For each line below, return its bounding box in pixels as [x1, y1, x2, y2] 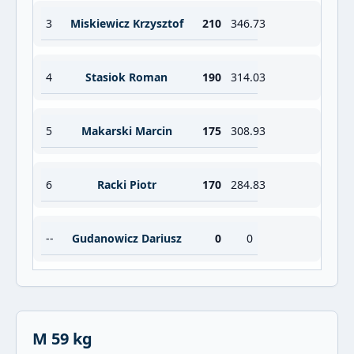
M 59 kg [32, 328, 92, 349]
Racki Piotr [96, 177, 156, 192]
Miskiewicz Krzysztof [70, 16, 183, 31]
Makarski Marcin [81, 123, 172, 138]
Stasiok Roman [85, 70, 168, 85]
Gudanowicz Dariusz [71, 231, 182, 246]
